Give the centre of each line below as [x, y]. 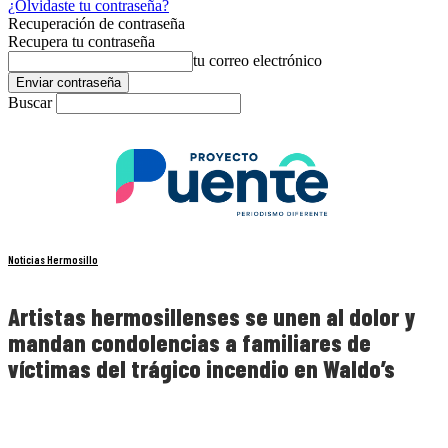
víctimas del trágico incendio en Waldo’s [201, 369]
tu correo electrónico [257, 60]
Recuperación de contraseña [96, 23]
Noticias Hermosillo [53, 260]
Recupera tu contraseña [81, 41]
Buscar [30, 102]
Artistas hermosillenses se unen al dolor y [211, 317]
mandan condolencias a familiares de [189, 343]
